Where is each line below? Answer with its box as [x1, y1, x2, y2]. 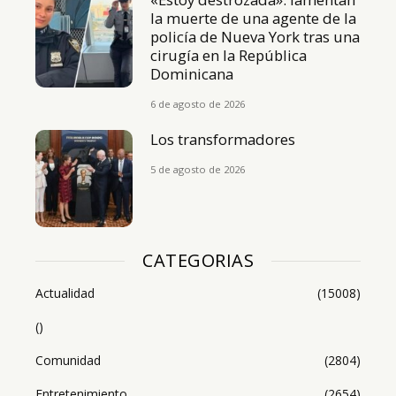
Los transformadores [150, 128, 307, 149]
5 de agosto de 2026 [150, 162, 246, 176]
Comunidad [35, 352, 101, 369]
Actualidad [35, 285, 95, 302]
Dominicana [150, 63, 234, 84]
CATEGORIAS [142, 248, 254, 273]
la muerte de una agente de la [150, 7, 357, 28]
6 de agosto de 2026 [150, 96, 246, 110]
